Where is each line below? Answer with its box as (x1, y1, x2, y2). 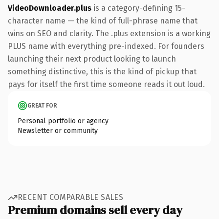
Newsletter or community (18, 126, 98, 135)
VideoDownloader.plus (8, 3, 91, 13)
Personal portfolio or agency (18, 116, 109, 125)
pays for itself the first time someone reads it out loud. (8, 79, 205, 89)
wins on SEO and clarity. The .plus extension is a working (8, 28, 211, 38)
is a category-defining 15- (91, 3, 185, 13)
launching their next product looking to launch (8, 54, 176, 64)
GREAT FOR (27, 102, 57, 109)
